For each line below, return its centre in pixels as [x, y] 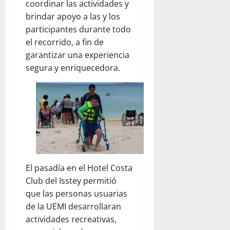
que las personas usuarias [76, 194]
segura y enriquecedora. [73, 68]
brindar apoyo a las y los [73, 17]
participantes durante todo [78, 30]
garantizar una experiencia [78, 55]
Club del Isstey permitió [71, 181]
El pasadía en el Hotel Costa [79, 168]
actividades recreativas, [71, 219]
